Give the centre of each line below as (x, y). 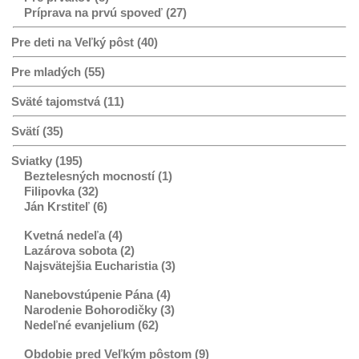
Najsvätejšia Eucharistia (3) (100, 265)
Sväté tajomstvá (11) (68, 101)
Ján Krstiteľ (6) (66, 206)
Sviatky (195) (47, 160)
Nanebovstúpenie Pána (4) (97, 294)
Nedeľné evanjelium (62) (91, 325)
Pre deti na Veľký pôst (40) (85, 42)
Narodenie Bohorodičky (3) (99, 309)
